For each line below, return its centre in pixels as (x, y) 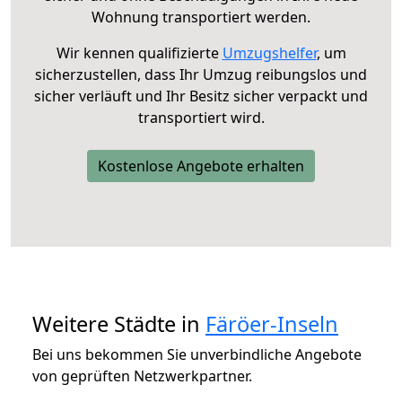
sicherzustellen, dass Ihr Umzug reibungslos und (201, 74)
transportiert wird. (201, 117)
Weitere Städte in (119, 323)
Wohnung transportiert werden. (201, 17)
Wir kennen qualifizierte (139, 52)
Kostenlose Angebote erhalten (201, 166)
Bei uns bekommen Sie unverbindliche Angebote (197, 354)
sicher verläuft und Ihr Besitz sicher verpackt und (201, 96)
